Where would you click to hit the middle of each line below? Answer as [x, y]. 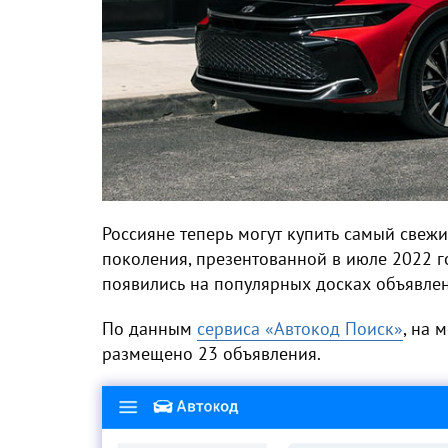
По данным [149, 328]
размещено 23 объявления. [213, 353]
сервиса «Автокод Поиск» [300, 328]
